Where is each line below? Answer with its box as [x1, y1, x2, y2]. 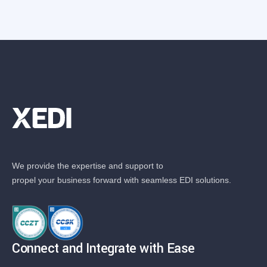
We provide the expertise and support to [12, 161, 163, 170]
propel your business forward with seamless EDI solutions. [12, 175, 231, 185]
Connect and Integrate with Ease [12, 239, 195, 258]
